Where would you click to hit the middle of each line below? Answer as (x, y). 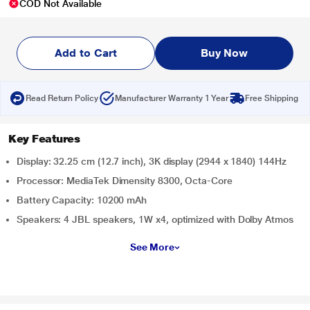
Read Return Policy (62, 98)
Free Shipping (272, 98)
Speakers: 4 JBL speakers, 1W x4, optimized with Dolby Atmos (155, 219)
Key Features (44, 139)
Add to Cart (86, 53)
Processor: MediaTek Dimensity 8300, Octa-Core (125, 181)
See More (152, 247)
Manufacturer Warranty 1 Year (172, 98)
